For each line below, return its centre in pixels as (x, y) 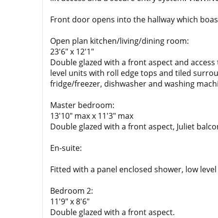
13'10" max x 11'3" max (92, 116)
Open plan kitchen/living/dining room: (119, 41)
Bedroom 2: (72, 191)
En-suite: (66, 148)
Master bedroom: (82, 105)
